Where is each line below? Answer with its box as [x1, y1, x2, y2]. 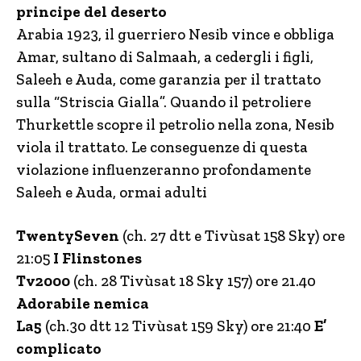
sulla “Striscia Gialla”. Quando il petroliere [16, 93, 311, 112]
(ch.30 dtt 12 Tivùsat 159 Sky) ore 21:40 [42, 317, 314, 336]
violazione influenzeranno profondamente [16, 160, 311, 180]
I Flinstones [53, 249, 142, 268]
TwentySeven [16, 226, 119, 246]
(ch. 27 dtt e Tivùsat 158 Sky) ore [119, 226, 345, 246]
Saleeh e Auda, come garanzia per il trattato [16, 70, 321, 89]
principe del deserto [16, 2, 167, 22]
